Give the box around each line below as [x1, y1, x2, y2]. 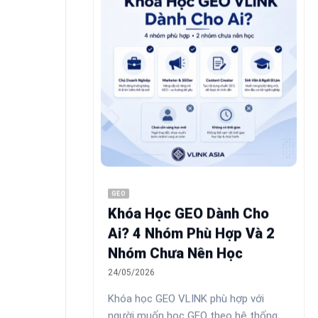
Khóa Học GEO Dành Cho [108, 204, 269, 222]
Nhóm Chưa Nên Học [108, 244, 243, 262]
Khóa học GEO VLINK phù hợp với [108, 292, 264, 305]
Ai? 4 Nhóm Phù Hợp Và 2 [108, 224, 275, 242]
